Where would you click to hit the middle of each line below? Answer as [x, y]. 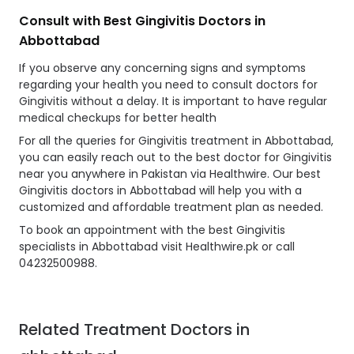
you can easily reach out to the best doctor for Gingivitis [175, 158]
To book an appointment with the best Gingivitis [152, 230]
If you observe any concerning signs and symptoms [162, 68]
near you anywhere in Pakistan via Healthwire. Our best [170, 174]
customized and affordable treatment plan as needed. [171, 207]
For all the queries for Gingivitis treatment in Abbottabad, [176, 141]
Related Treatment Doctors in [134, 330]
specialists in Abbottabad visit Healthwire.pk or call [157, 247]
